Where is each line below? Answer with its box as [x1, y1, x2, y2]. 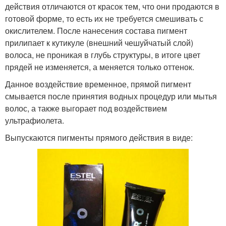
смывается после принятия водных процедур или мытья [5, 90, 217, 102]
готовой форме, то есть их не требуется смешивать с [5, 13, 203, 25]
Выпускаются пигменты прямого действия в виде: [5, 132, 193, 144]
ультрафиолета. [5, 115, 64, 127]
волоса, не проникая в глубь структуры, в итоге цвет [5, 49, 200, 61]
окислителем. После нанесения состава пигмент [5, 25, 187, 37]
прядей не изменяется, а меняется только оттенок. [5, 61, 194, 73]
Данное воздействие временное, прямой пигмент [5, 78, 191, 90]
